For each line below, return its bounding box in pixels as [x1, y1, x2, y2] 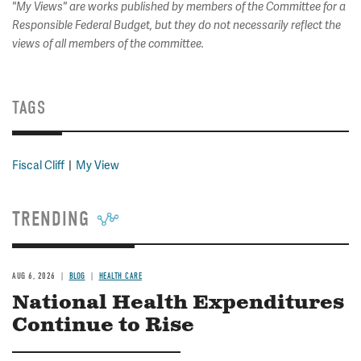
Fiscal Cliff [12, 158, 64, 172]
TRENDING [12, 207, 89, 231]
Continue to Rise [12, 313, 194, 338]
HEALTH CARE [98, 271, 142, 281]
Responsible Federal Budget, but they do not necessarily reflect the [12, 19, 341, 32]
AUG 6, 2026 [12, 271, 56, 281]
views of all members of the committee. [12, 37, 204, 51]
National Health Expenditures [12, 290, 344, 316]
